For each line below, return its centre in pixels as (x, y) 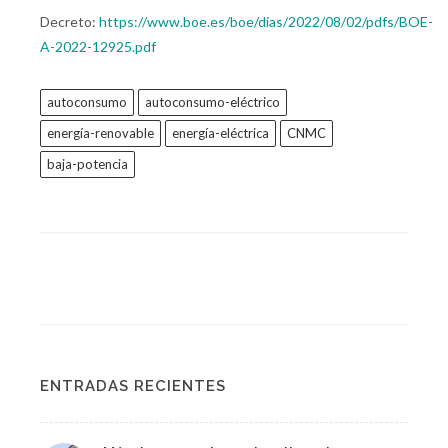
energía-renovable (100, 133)
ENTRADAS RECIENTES (133, 386)
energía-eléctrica (220, 133)
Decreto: (69, 22)
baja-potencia (87, 164)
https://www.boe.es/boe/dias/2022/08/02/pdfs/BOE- (266, 22)
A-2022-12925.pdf (98, 47)
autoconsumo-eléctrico (212, 102)
